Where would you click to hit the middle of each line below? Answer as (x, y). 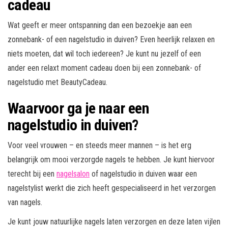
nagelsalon (73, 174)
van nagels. (25, 203)
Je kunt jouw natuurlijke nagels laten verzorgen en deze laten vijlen (114, 222)
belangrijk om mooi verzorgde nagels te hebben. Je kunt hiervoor (111, 160)
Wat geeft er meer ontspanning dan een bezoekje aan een (100, 25)
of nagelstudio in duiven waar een (143, 174)
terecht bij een (32, 174)
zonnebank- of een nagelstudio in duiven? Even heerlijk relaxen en (111, 40)
